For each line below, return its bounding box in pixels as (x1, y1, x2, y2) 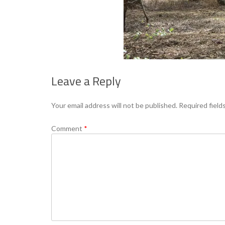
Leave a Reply (51, 72, 121, 90)
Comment (51, 124, 84, 133)
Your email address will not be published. (51, 101, 177, 110)
